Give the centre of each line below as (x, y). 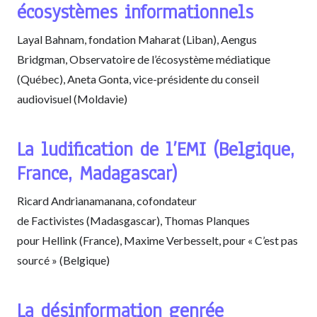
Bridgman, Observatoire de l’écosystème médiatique (144, 59)
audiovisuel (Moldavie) (72, 98)
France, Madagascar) (97, 173)
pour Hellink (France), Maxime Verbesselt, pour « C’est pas (157, 240)
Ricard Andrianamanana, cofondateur (107, 200)
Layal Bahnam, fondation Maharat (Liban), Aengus (137, 39)
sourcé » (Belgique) (63, 260)
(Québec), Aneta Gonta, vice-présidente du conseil (138, 79)
